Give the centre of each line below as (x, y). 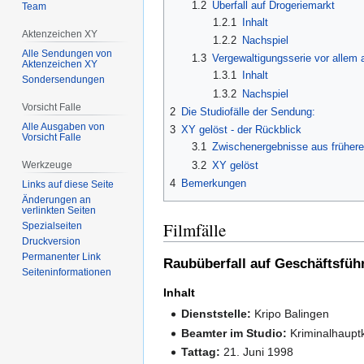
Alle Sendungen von (67, 53)
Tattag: (201, 351)
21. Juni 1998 (257, 351)
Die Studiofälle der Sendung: (248, 112)
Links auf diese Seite (68, 184)
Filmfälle (195, 230)
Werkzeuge (48, 165)
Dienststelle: (217, 314)
